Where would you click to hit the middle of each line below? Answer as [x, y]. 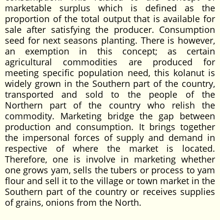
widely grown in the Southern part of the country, [110, 83]
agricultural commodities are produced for [110, 62]
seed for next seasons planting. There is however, [110, 40]
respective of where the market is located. [110, 148]
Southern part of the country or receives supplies [110, 192]
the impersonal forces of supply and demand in [110, 137]
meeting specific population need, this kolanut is [110, 73]
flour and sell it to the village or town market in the [110, 181]
